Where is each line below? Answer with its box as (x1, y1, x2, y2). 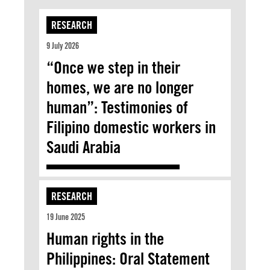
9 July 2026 (46, 40, 79, 51)
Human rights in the (46, 228, 164, 249)
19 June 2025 (46, 212, 85, 222)
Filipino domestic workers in (46, 116, 216, 137)
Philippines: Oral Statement (46, 248, 210, 269)
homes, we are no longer (46, 77, 193, 98)
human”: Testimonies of (46, 96, 188, 118)
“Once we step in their (46, 57, 180, 78)
